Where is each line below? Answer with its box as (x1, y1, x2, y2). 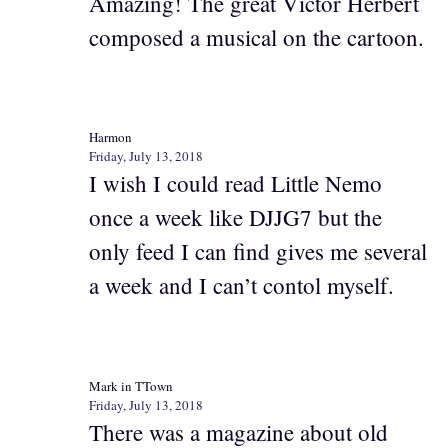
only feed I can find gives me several (89, 236, 427, 266)
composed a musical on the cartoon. (89, 21, 424, 52)
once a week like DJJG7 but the (89, 202, 382, 232)
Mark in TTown (89, 376, 173, 395)
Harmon (89, 128, 132, 146)
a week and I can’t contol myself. (89, 270, 394, 300)
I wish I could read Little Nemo (89, 168, 382, 198)
